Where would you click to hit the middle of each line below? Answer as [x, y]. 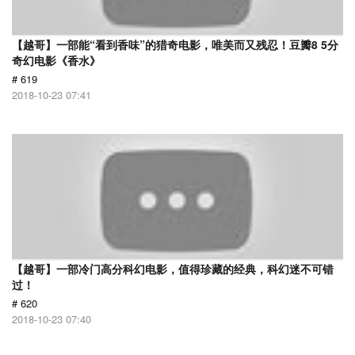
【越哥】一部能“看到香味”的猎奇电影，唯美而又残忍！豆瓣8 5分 [175, 44]
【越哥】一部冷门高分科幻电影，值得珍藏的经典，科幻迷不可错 [173, 269]
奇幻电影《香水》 [56, 60]
